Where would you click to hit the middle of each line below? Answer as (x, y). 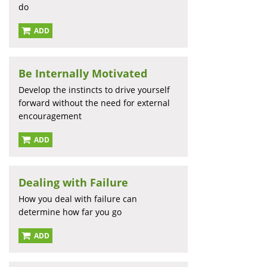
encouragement (50, 116)
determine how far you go (70, 212)
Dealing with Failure (73, 183)
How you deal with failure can (78, 199)
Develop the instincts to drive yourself (94, 90)
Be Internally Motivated (83, 74)
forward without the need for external (94, 103)
